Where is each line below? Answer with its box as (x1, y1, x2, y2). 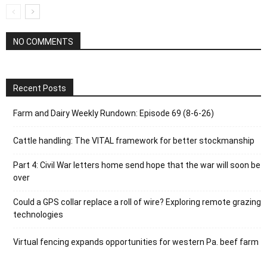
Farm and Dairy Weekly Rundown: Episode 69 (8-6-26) (13, 108, 214, 118)
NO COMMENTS (13, 36, 73, 46)
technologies (13, 209, 63, 219)
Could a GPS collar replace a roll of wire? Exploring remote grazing (13, 197, 261, 207)
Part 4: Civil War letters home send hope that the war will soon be (13, 160, 260, 170)
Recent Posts (13, 83, 66, 93)
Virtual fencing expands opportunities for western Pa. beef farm (13, 237, 259, 247)
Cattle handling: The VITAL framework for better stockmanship (13, 135, 254, 145)
